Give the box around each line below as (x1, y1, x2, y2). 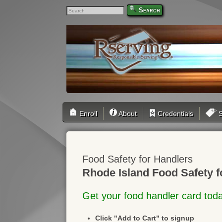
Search (139, 6, 161, 14)
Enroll (77, 110, 98, 117)
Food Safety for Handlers (82, 154, 193, 165)
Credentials (156, 110, 194, 117)
